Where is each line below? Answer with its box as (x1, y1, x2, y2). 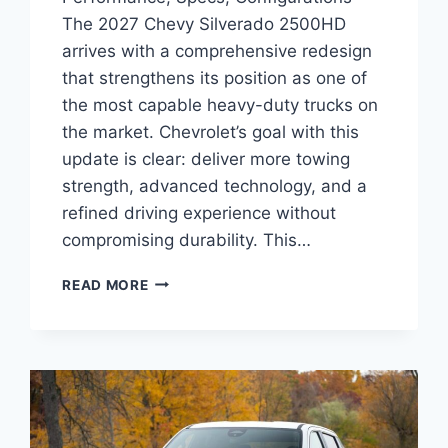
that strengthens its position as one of (62, 67, 368, 88)
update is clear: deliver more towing (62, 148, 351, 169)
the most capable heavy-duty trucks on (62, 94, 379, 115)
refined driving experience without (62, 202, 337, 223)
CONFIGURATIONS (147, 397, 281, 414)
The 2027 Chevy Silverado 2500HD (62, 13, 347, 34)
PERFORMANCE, (147, 355, 264, 372)
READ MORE (62, 276, 149, 293)
